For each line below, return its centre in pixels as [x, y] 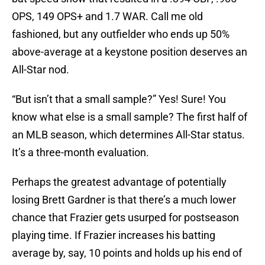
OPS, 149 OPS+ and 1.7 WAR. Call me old [107, 17]
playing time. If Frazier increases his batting [114, 235]
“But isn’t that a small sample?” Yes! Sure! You [119, 99]
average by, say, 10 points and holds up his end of [127, 253]
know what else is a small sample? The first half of [130, 117]
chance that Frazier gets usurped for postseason [125, 218]
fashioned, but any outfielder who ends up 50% [121, 34]
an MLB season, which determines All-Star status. [128, 135]
